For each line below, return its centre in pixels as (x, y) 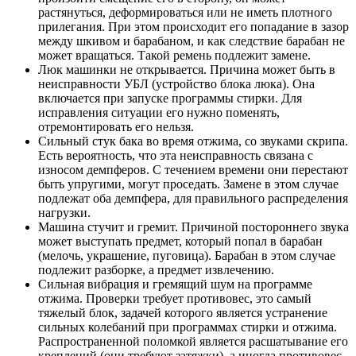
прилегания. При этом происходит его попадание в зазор (193, 26)
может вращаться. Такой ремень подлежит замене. (174, 55)
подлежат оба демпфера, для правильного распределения (193, 198)
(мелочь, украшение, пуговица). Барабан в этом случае (187, 255)
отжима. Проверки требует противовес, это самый (175, 298)
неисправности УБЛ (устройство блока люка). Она (176, 83)
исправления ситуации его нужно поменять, (159, 112)
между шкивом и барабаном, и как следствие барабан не (192, 41)
